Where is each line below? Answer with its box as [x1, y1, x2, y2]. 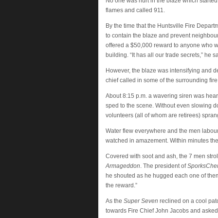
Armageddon [105, 163, 140, 169]
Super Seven [123, 198, 158, 204]
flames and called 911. [105, 7, 165, 14]
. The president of [140, 163, 187, 169]
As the [105, 198, 124, 204]
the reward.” [105, 182, 137, 189]
